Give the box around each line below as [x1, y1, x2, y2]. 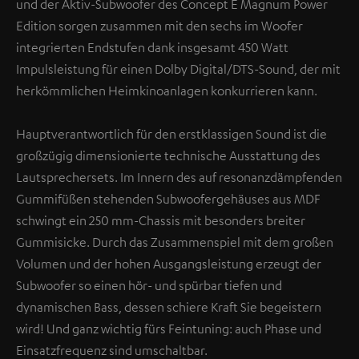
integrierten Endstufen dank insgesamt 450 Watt [16, 38, 288, 55]
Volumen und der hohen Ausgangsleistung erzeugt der [16, 255, 321, 272]
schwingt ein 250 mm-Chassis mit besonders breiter [16, 212, 305, 228]
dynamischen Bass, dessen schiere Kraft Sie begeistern [16, 298, 321, 315]
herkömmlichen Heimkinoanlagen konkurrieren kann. [16, 82, 317, 99]
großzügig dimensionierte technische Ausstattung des [16, 147, 321, 163]
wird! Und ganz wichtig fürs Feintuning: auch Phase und [16, 320, 321, 337]
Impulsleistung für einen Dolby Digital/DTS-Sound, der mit [16, 60, 341, 77]
